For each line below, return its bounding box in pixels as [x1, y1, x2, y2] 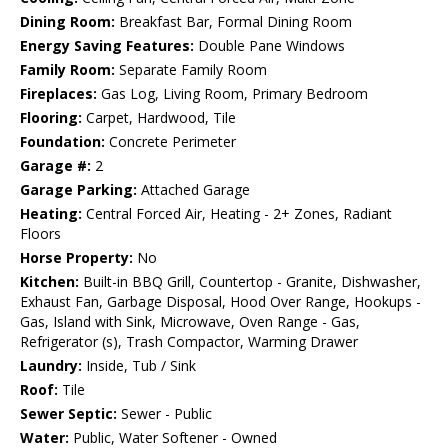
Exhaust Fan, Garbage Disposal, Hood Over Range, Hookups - [20, 292, 421, 312]
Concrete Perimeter [105, 132, 236, 152]
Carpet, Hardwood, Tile [82, 108, 236, 128]
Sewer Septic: [20, 404, 117, 424]
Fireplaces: [20, 84, 97, 104]
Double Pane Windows [194, 36, 345, 56]
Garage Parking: [20, 180, 137, 200]
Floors [20, 224, 61, 244]
